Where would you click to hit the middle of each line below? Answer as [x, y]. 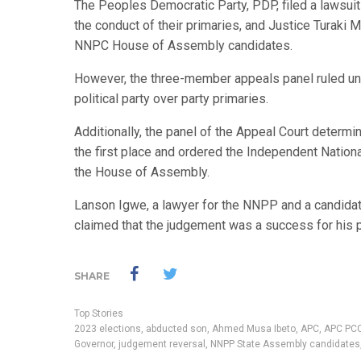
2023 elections [108, 329]
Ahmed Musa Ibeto [254, 329]
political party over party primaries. [171, 99]
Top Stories [99, 314]
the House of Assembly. [142, 172]
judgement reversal [162, 344]
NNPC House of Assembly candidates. [183, 46]
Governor [94, 344]
